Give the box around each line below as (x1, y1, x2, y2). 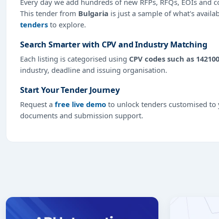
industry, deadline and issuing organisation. (20, 65, 167, 75)
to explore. (48, 19, 86, 29)
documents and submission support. (20, 110, 143, 120)
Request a (20, 99, 55, 109)
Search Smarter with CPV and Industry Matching (20, 39, 207, 50)
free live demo (55, 99, 106, 109)
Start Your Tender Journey (20, 84, 120, 95)
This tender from (20, 8, 78, 18)
